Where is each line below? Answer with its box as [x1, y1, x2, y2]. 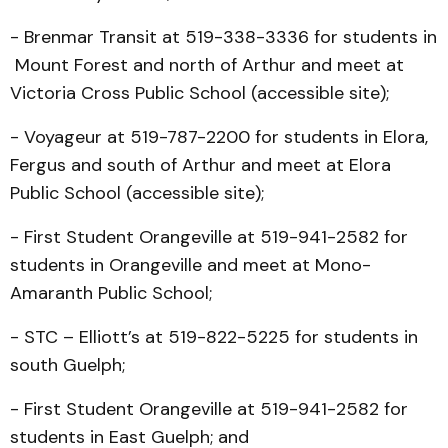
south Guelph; [10, 353, 125, 377]
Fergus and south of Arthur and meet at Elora [10, 153, 391, 177]
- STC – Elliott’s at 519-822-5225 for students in [10, 325, 418, 349]
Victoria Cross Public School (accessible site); [10, 81, 389, 105]
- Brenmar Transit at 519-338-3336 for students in [10, 25, 437, 49]
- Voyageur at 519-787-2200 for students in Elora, [10, 125, 428, 149]
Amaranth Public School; [10, 281, 212, 305]
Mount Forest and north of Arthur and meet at [10, 53, 404, 77]
